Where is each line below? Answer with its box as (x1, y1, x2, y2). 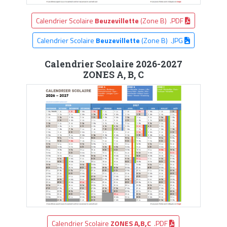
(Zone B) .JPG (139, 34, 184, 46)
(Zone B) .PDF (139, 15, 185, 26)
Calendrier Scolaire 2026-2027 (44, 58, 182, 70)
